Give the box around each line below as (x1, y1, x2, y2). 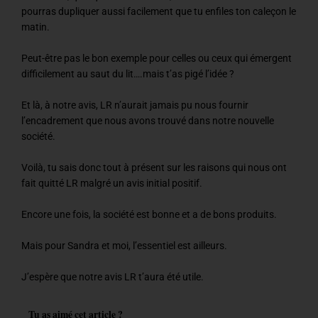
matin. (21, 21, 50, 33)
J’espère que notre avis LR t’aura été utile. (21, 270, 204, 283)
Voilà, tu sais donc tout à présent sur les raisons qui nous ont (21, 161, 287, 173)
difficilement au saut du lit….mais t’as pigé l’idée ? (21, 68, 234, 80)
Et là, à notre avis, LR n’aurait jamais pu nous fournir (21, 99, 248, 111)
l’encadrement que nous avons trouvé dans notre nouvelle (21, 115, 274, 127)
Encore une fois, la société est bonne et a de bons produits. (21, 208, 277, 220)
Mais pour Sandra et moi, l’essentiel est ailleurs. (21, 239, 227, 251)
